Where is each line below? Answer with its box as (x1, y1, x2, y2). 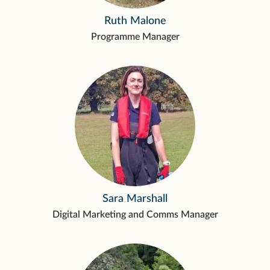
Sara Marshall (102, 193, 168, 204)
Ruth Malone (104, 16, 166, 27)
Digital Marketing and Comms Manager (52, 210, 218, 219)
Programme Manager (90, 32, 180, 42)
